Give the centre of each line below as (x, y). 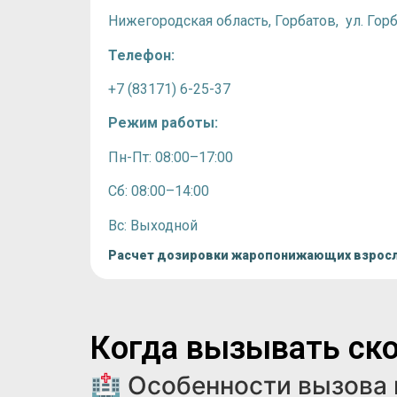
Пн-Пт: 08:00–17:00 (171, 157)
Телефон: (141, 55)
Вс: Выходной (153, 225)
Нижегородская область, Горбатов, (225, 21)
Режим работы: (163, 123)
